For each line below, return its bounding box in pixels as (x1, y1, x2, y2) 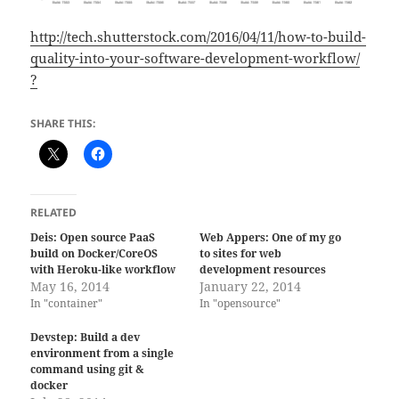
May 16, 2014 (30, 278, 110, 296)
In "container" (30, 296, 103, 312)
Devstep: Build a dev (30, 329, 141, 345)
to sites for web (199, 246, 281, 262)
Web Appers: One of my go (199, 230, 341, 246)
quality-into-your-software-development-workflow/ (30, 49, 361, 68)
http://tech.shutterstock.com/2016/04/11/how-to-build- (30, 28, 367, 46)
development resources (199, 262, 326, 278)
